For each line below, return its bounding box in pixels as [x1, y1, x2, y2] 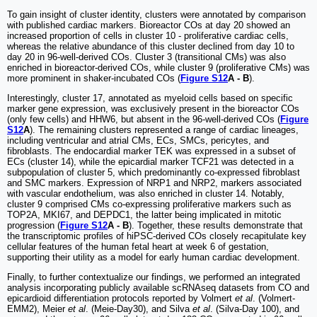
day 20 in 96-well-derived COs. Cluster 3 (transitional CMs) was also [7, 52, 286, 63]
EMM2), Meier [7, 304, 68, 315]
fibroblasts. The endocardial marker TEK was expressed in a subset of [7, 146, 296, 157]
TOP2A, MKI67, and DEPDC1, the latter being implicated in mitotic [7, 209, 282, 221]
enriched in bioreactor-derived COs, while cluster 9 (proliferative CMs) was [7, 62, 310, 74]
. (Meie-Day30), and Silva [86, 304, 192, 315]
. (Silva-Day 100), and [210, 304, 299, 315]
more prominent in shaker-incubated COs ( [7, 73, 180, 84]
